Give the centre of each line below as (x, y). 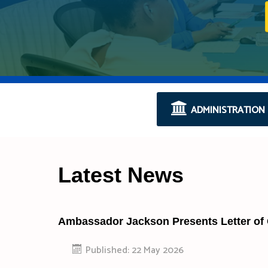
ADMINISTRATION (226, 110)
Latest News (121, 175)
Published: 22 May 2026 (135, 250)
